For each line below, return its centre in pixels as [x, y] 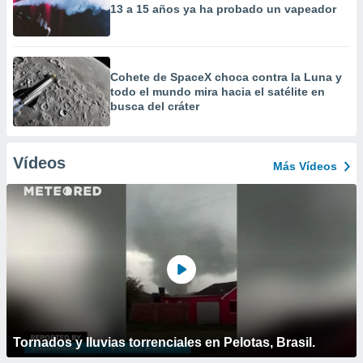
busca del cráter [155, 106]
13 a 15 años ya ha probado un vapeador [223, 9]
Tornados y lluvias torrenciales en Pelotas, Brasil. [164, 342]
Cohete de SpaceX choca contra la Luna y [226, 77]
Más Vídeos [305, 166]
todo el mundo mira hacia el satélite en [218, 92]
